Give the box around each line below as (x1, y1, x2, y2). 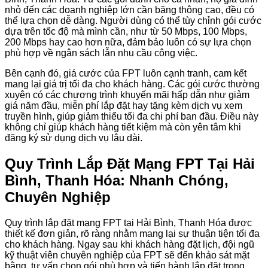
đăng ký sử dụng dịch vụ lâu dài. (5, 132, 142, 143)
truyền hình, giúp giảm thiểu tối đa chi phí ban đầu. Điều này (5, 111, 258, 121)
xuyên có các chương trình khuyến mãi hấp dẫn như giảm (5, 89, 249, 100)
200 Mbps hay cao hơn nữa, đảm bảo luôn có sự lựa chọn (5, 36, 251, 47)
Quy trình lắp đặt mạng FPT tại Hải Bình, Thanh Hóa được (5, 217, 252, 228)
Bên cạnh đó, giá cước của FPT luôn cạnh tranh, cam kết (5, 68, 246, 78)
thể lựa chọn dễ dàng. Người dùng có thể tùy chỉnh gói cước (5, 15, 261, 26)
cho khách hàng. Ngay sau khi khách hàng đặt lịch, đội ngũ (5, 239, 254, 249)
